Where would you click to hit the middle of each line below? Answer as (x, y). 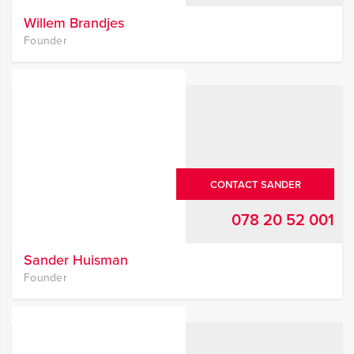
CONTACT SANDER (255, 185)
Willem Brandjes (74, 23)
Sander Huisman (76, 260)
